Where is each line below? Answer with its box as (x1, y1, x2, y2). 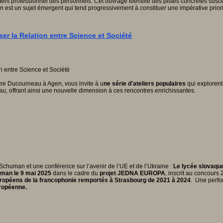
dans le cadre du (51, 170, 100, 177)
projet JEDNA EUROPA (100, 170, 165, 177)
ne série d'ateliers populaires (104, 80, 186, 88)
